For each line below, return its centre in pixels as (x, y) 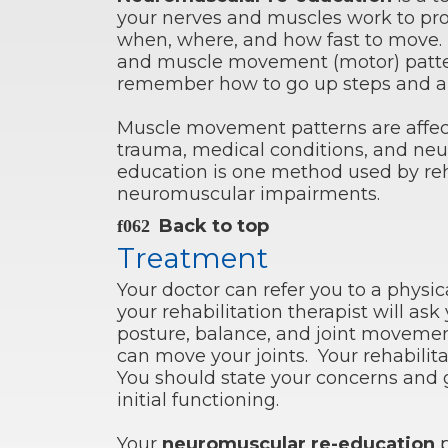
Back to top (214, 226)
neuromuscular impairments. (253, 194)
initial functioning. (198, 400)
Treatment (192, 258)
